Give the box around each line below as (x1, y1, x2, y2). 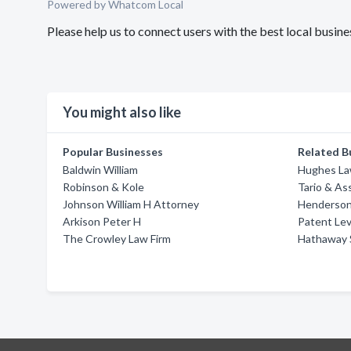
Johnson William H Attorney (63, 197, 199, 211)
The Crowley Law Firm (63, 232, 171, 245)
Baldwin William (63, 163, 138, 176)
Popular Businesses (63, 145, 163, 158)
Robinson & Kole (63, 180, 144, 194)
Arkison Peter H (63, 215, 141, 228)
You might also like (63, 103, 181, 121)
